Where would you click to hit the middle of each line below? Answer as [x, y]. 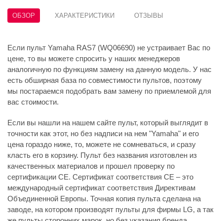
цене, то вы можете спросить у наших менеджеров [94, 59]
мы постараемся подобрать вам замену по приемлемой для [109, 91]
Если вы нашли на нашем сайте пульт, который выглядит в [108, 123]
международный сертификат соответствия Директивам [101, 188]
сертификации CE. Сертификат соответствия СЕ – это [100, 177]
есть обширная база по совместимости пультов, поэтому [105, 80]
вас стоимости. [33, 102]
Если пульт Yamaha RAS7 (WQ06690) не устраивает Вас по [109, 48]
